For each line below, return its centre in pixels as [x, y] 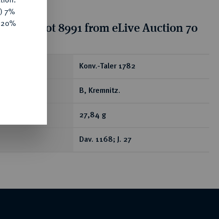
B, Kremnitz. [100, 91]
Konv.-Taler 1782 [107, 66]
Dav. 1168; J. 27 [105, 140]
